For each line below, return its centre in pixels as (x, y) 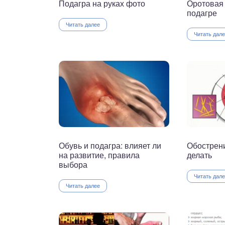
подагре (202, 13)
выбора (73, 165)
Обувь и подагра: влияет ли (110, 146)
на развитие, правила (99, 155)
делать (199, 155)
